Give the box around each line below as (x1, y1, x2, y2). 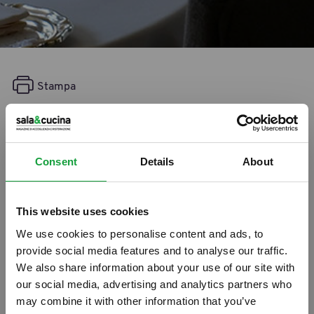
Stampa (37, 81, 76, 93)
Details (139, 156, 175, 168)
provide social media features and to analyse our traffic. (16, 244, 288, 257)
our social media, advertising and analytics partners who (16, 278, 292, 290)
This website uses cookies (16, 205, 149, 217)
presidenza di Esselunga (9, 137, 224, 161)
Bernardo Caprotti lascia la (9, 113, 247, 136)
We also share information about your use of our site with (16, 261, 295, 273)
